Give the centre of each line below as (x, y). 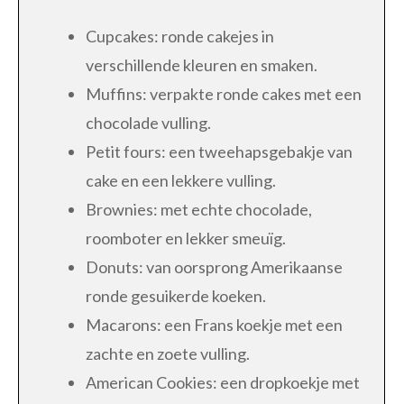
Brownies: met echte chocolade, (199, 209)
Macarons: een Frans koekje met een (214, 324)
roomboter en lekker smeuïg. (186, 238)
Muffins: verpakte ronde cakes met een (224, 93)
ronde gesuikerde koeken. (176, 295)
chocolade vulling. (148, 122)
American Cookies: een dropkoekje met (223, 382)
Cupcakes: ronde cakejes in (180, 36)
